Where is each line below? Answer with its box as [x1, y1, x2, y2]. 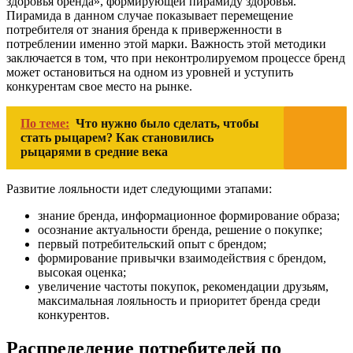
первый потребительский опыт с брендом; [38, 237, 266, 251]
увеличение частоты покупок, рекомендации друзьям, [38, 280, 329, 294]
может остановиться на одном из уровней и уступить [6, 65, 293, 80]
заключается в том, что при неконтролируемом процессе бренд [6, 51, 345, 65]
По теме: [20, 117, 69, 131]
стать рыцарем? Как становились [20, 131, 214, 145]
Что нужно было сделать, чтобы [76, 117, 259, 131]
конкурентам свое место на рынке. [6, 80, 192, 94]
